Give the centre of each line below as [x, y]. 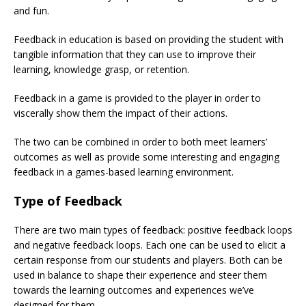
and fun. [31, 10]
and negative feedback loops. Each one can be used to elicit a [150, 245]
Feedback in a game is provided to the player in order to [137, 98]
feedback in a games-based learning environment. [124, 171]
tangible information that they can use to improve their [135, 54]
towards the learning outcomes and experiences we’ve [134, 290]
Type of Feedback [68, 200]
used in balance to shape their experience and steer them [140, 275]
